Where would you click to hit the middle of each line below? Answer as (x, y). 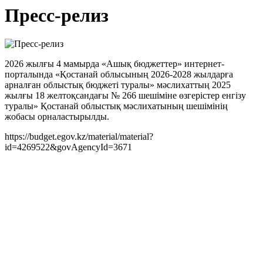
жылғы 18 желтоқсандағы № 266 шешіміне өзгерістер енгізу (125, 96)
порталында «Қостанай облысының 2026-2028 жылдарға (119, 75)
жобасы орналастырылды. (57, 117)
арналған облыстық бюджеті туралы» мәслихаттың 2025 (118, 85)
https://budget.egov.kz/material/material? (79, 137)
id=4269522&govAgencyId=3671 (68, 147)
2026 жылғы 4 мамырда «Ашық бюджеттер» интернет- (114, 64)
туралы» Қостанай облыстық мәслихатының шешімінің (116, 106)
